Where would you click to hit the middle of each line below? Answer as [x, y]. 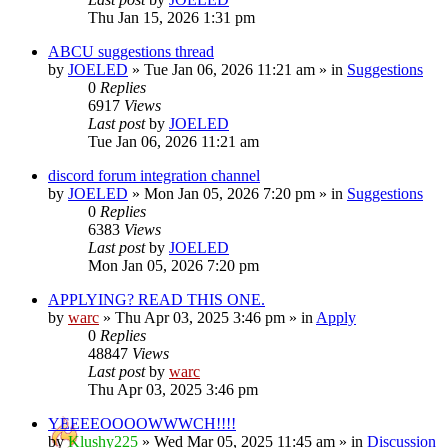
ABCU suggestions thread [131, 51]
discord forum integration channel [154, 175]
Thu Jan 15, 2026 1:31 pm [171, 17]
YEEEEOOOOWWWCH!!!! [142, 423]
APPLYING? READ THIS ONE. [156, 299]
